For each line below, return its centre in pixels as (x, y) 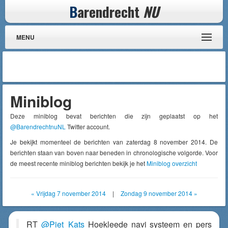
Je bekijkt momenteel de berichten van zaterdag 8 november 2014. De (114, 142)
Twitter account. (88, 126)
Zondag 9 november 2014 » (159, 193)
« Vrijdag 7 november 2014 (68, 193)
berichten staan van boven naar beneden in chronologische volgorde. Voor (114, 152)
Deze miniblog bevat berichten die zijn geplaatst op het (114, 116)
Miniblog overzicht (172, 163)
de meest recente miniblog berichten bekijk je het (78, 163)
